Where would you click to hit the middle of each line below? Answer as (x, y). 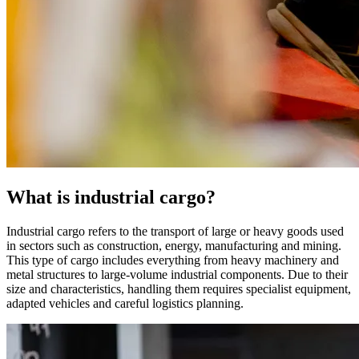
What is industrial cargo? (111, 197)
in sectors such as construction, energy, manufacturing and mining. (174, 245)
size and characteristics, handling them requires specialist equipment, (179, 288)
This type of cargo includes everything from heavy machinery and (173, 260)
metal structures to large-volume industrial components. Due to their (177, 274)
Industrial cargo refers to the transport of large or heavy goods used (175, 231)
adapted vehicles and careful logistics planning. (125, 303)
